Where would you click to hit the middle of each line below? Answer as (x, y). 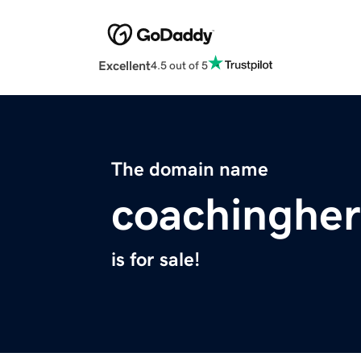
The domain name (190, 170)
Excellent (124, 66)
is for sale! (156, 260)
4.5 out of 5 (179, 65)
